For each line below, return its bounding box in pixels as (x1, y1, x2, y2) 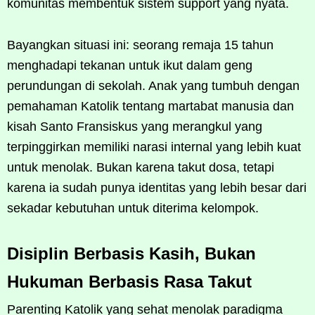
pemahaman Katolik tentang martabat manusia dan (7, 98, 294, 113)
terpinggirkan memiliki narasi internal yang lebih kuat (7, 139, 301, 154)
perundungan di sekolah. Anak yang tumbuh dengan (7, 78, 300, 93)
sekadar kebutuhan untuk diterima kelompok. (7, 200, 259, 215)
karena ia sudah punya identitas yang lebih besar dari (7, 180, 307, 195)
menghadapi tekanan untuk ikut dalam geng (7, 58, 252, 72)
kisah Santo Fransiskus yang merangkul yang (7, 119, 262, 134)
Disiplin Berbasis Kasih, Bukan (7, 243, 256, 263)
